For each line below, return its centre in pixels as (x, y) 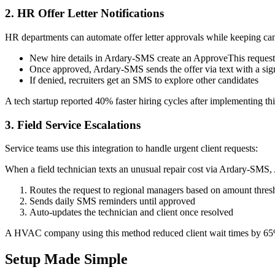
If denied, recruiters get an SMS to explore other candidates (144, 80)
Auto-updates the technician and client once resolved (131, 212)
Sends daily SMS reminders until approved (112, 201)
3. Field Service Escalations (73, 125)
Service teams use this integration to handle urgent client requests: (131, 149)
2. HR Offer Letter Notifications (84, 14)
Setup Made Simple (66, 259)
